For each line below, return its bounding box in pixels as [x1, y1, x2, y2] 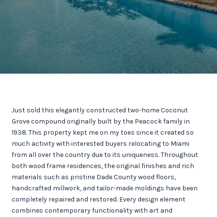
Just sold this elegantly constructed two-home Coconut [12, 106, 188, 114]
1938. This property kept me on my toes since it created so [12, 128, 194, 137]
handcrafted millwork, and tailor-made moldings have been [12, 184, 198, 192]
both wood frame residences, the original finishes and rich [12, 162, 194, 170]
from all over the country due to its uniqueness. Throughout [12, 151, 198, 159]
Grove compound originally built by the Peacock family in [12, 117, 190, 125]
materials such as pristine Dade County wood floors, [12, 173, 176, 181]
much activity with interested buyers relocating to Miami [12, 139, 189, 148]
